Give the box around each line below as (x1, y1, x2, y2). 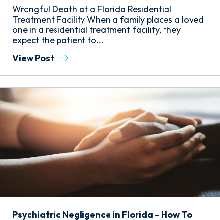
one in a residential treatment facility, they (12, 24, 181, 35)
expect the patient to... (12, 34, 104, 46)
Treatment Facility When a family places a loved (12, 14, 204, 25)
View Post (12, 53, 55, 64)
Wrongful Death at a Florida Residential (12, 3, 171, 15)
